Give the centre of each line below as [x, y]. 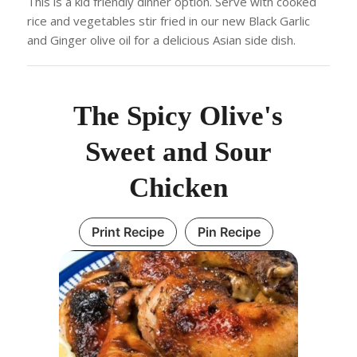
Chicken [178, 188]
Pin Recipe [229, 232]
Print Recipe [128, 232]
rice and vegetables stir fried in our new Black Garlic [168, 21]
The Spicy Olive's [178, 116]
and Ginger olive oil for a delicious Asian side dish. [161, 40]
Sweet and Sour [178, 152]
